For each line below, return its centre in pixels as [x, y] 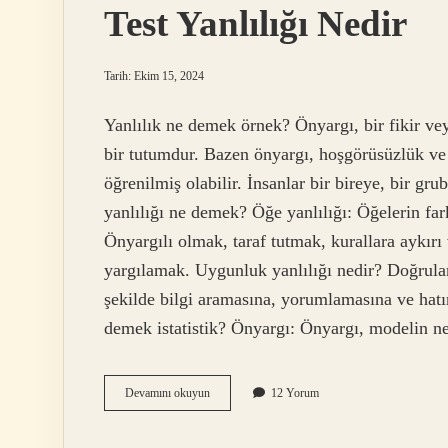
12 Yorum [295, 393]
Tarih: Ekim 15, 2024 [154, 76]
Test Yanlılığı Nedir [255, 23]
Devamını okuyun [167, 393]
